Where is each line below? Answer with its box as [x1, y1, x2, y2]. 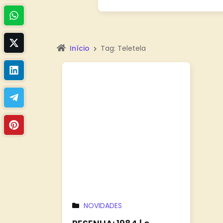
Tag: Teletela [101, 43, 146, 54]
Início [70, 43, 90, 54]
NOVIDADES [84, 200, 122, 211]
